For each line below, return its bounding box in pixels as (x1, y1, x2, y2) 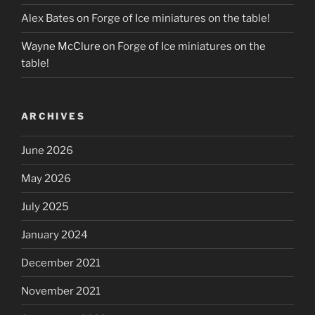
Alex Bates (21, 12, 75, 25)
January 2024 (21, 228, 88, 241)
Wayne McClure (21, 40, 101, 53)
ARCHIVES (21, 110, 85, 122)
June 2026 (21, 143, 73, 157)
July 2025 (21, 200, 69, 213)
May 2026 (21, 172, 71, 185)
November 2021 (21, 284, 101, 297)
